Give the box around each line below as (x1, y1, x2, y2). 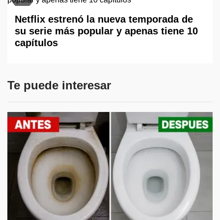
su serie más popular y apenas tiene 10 (15, 25, 198, 36)
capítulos (15, 37, 58, 48)
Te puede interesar (7, 78, 111, 92)
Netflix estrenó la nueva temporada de (15, 13, 193, 25)
